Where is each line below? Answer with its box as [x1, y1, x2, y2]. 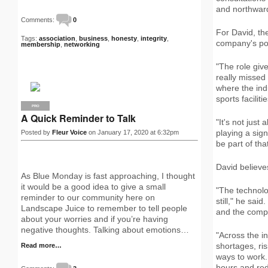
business [79, 35, 108, 42]
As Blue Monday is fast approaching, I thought [21, 171, 195, 181]
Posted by [21, 129, 52, 136]
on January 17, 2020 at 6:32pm [87, 129, 179, 136]
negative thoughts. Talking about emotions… [21, 225, 189, 234]
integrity [141, 35, 167, 42]
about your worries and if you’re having [21, 214, 168, 224]
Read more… [21, 242, 62, 249]
